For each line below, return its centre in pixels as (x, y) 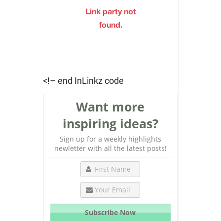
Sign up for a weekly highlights (110, 139)
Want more (110, 106)
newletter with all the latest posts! (110, 148)
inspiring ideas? (110, 123)
